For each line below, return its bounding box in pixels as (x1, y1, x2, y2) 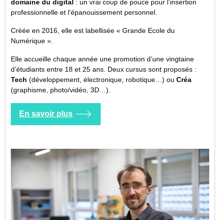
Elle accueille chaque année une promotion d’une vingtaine (11, 55, 194, 63)
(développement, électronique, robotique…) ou (27, 75, 176, 83)
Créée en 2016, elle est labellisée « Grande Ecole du (11, 26, 175, 34)
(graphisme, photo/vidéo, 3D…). (11, 85, 110, 94)
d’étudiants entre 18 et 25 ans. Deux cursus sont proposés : (11, 65, 196, 73)
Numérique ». (11, 36, 53, 45)
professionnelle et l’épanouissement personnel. (11, 8, 157, 16)
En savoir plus (19, 110, 73, 118)
